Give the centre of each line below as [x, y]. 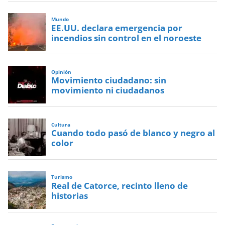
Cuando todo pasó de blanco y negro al [133, 133]
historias [70, 195]
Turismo [62, 177]
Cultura [61, 125]
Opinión [62, 72]
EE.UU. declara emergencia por [117, 28]
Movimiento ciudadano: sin [109, 80]
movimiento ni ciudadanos [108, 90]
